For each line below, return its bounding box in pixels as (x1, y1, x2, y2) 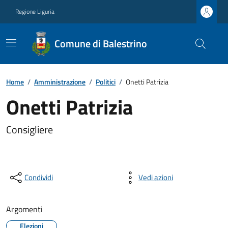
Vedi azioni (138, 172, 173, 183)
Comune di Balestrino (54, 36, 148, 51)
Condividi (24, 172, 53, 183)
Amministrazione (34, 76, 85, 87)
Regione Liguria (15, 7, 54, 16)
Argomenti (6, 203, 43, 215)
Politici (96, 76, 116, 87)
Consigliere (6, 122, 53, 137)
